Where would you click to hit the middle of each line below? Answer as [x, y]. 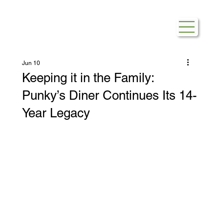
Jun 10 [31, 63]
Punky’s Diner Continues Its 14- [109, 96]
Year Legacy [56, 113]
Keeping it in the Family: [88, 78]
